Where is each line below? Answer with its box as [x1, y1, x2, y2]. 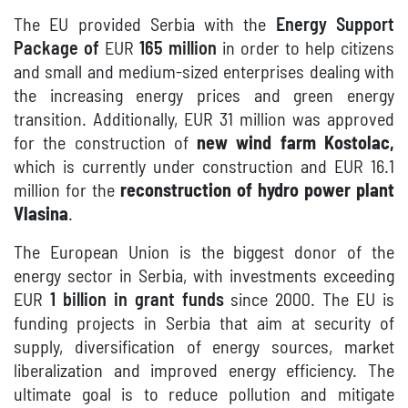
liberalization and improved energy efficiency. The [14, 362, 394, 381]
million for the [14, 182, 120, 200]
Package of [14, 40, 105, 58]
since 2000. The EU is [223, 291, 395, 310]
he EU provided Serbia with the [23, 16, 276, 35]
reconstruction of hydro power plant [120, 182, 394, 200]
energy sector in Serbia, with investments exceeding [14, 268, 394, 286]
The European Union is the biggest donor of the [14, 244, 394, 262]
